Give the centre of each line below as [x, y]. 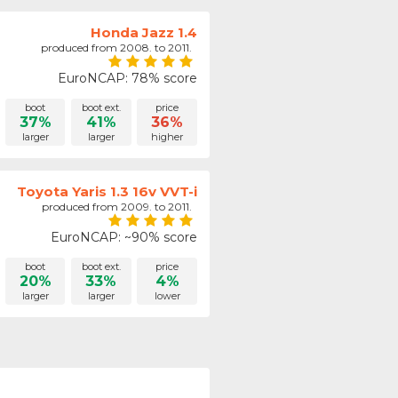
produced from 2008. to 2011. [119, 48]
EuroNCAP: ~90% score [124, 237]
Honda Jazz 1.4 [144, 33]
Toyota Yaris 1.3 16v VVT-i [107, 191]
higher [167, 137]
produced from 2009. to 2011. [120, 206]
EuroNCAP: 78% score [128, 79]
